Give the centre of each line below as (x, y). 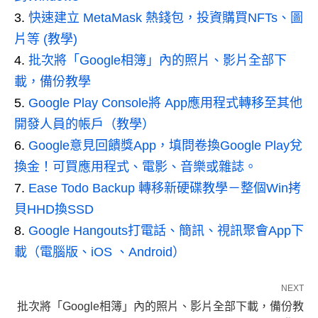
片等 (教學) (46, 39)
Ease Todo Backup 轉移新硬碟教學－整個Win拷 (165, 188)
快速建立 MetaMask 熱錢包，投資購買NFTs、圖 (166, 18)
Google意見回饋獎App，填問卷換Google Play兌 (165, 146)
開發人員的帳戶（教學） (84, 125)
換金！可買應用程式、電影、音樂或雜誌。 (136, 167)
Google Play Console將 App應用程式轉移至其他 (165, 103)
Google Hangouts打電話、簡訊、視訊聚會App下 (166, 231)
